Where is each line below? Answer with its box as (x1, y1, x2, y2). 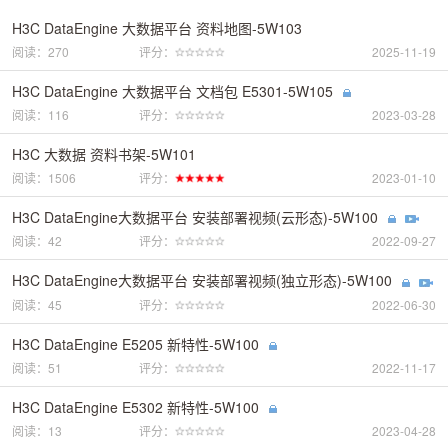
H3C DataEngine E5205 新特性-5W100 (12, 333, 259, 354)
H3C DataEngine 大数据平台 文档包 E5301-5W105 (12, 80, 333, 101)
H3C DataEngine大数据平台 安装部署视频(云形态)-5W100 (12, 206, 378, 227)
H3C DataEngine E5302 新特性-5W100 (12, 396, 259, 417)
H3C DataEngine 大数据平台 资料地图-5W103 (12, 17, 302, 38)
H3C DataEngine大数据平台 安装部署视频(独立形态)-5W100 (12, 270, 392, 291)
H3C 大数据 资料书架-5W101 (12, 143, 196, 164)
